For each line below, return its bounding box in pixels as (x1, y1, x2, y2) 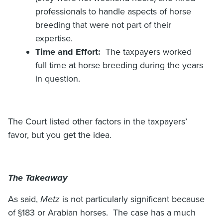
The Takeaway (8, 172, 67, 183)
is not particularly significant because (60, 193, 205, 205)
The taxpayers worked (101, 46, 192, 57)
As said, (8, 193, 40, 205)
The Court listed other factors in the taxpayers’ (8, 115, 187, 127)
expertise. (35, 32, 73, 44)
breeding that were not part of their (35, 19, 171, 30)
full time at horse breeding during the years (35, 59, 203, 71)
